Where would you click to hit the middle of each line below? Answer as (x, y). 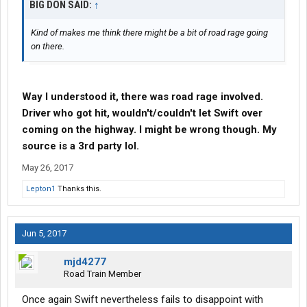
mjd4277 (85, 262)
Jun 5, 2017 (44, 234)
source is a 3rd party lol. (81, 146)
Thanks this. (78, 189)
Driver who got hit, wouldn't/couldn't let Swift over (142, 113)
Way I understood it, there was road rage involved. (143, 97)
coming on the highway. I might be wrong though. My (149, 130)
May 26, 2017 (48, 168)
